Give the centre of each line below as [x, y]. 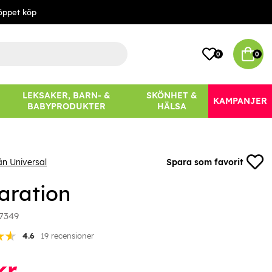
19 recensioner [67, 236]
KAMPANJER [240, 101]
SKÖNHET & [172, 96]
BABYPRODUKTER [67, 107]
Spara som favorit [205, 162]
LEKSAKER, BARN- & [67, 96]
